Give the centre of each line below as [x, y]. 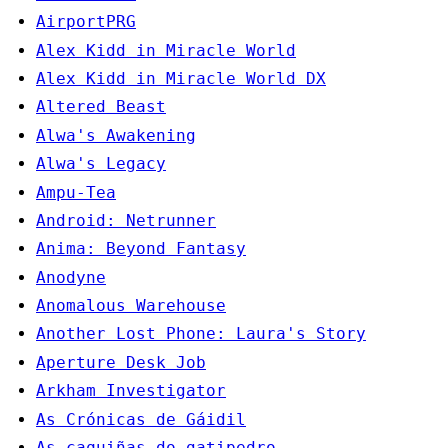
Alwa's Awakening [116, 135]
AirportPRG [86, 22]
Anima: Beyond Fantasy [141, 249]
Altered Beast [101, 107]
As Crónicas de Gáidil [141, 419]
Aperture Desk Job [121, 362]
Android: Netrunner [126, 220]
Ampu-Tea [76, 192]
